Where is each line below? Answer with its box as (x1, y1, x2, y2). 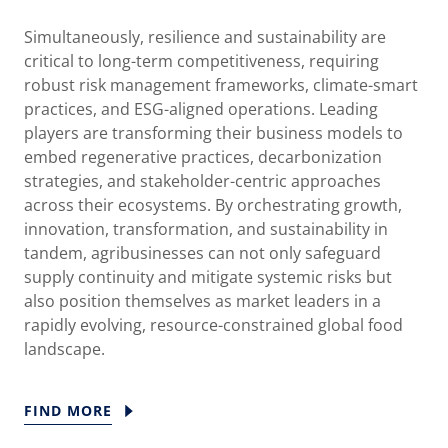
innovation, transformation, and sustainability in (24, 218, 388, 241)
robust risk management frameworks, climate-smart (24, 74, 418, 97)
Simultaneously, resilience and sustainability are (24, 26, 386, 49)
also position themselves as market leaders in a (24, 290, 381, 313)
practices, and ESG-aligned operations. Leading (24, 98, 378, 121)
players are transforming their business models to (24, 122, 403, 145)
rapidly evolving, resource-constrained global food (24, 314, 403, 337)
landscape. (24, 338, 105, 361)
